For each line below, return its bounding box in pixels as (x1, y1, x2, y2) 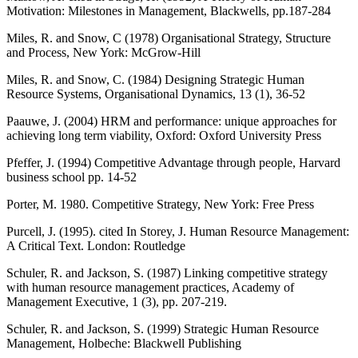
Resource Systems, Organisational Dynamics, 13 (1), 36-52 (6, 86, 305, 101)
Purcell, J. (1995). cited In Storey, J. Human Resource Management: (6, 224, 349, 238)
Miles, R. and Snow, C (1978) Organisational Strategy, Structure (6, 30, 331, 45)
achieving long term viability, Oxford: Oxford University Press (6, 128, 321, 142)
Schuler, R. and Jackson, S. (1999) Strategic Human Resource (6, 321, 319, 336)
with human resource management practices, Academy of (6, 280, 294, 294)
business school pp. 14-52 (6, 169, 137, 184)
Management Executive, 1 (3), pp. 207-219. (6, 294, 227, 308)
